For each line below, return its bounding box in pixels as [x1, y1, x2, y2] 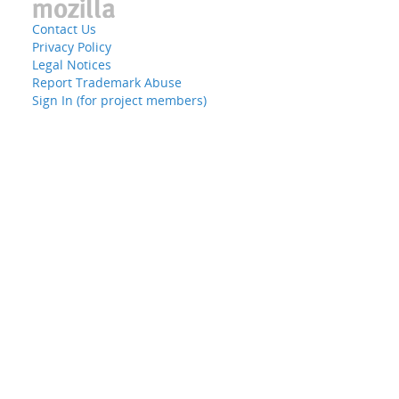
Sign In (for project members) [32, 92, 207, 109]
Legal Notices [32, 56, 111, 73]
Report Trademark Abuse [32, 74, 182, 91]
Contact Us [32, 20, 96, 37]
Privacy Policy [32, 38, 111, 55]
